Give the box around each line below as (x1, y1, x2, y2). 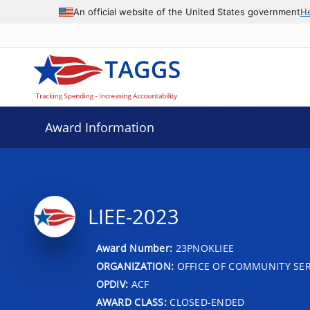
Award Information (44, 119, 154, 136)
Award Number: (95, 241, 176, 255)
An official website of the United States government (73, 6, 300, 17)
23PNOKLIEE (175, 241, 235, 255)
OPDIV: (95, 277, 129, 291)
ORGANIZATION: (95, 259, 174, 273)
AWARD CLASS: (95, 295, 167, 309)
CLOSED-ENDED (166, 295, 245, 309)
